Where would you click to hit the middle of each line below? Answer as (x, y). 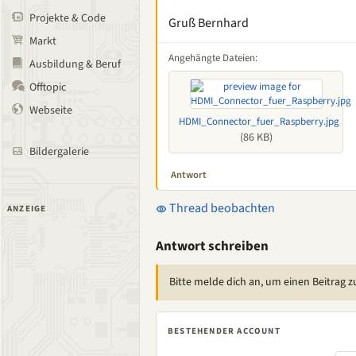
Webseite (51, 110)
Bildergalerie (59, 152)
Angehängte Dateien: (213, 58)
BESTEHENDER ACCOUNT (224, 331)
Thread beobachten (221, 208)
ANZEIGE (27, 209)
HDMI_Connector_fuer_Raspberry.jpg (259, 122)
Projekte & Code (68, 18)
